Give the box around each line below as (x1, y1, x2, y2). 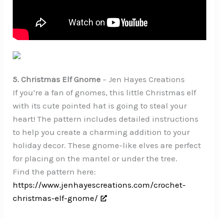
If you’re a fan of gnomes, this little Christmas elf (13, 87, 197, 97)
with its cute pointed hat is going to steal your (13, 100, 187, 110)
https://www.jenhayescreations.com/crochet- (13, 179, 186, 190)
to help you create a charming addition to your (13, 127, 190, 137)
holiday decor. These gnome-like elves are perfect (13, 140, 201, 150)
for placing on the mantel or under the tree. (13, 153, 178, 163)
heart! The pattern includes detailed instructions (13, 113, 199, 124)
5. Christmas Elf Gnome (13, 74, 101, 84)
